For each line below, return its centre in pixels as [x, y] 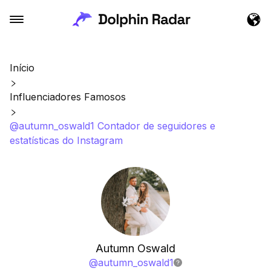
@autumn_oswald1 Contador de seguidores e [113, 126]
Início [22, 68]
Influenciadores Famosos [68, 97]
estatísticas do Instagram [66, 140]
